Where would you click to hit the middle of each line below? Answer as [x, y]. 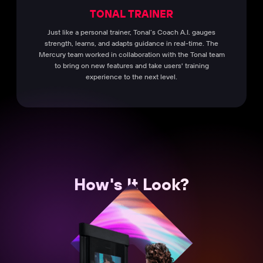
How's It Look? [131, 184]
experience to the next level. [131, 76]
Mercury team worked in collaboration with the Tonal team [131, 54]
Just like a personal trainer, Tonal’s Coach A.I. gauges [131, 32]
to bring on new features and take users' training [131, 65]
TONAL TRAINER [131, 14]
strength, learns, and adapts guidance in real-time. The [131, 43]
